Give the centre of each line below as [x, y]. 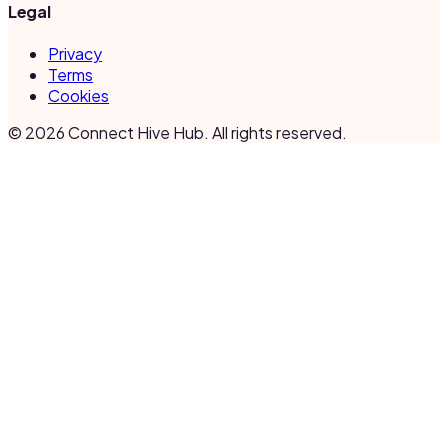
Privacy [75, 54]
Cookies [78, 96]
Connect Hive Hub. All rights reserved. [206, 133]
